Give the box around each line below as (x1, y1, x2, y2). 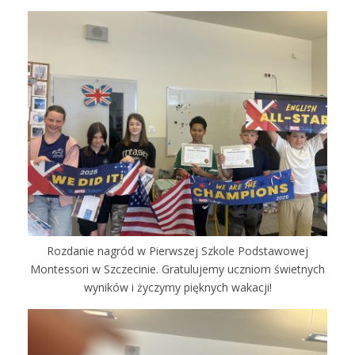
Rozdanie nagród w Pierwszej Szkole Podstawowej (47, 242, 308, 258)
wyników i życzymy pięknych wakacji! (83, 279, 272, 295)
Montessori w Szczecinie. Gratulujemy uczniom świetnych (30, 261, 325, 277)
